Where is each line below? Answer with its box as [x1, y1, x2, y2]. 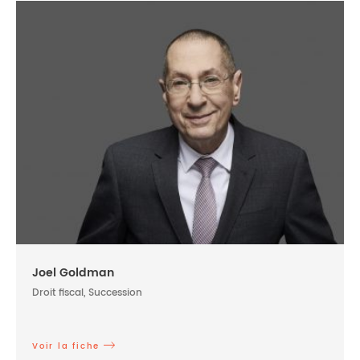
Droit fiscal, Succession [32, 284, 142, 301]
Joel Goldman [32, 263, 114, 282]
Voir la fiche [32, 339, 100, 353]
